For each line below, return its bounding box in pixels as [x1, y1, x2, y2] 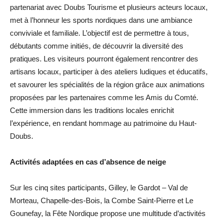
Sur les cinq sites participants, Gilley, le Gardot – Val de [10, 183, 188, 192]
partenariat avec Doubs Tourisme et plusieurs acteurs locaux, [10, 3, 208, 11]
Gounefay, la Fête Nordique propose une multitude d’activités [10, 209, 206, 218]
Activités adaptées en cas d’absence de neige [10, 158, 166, 166]
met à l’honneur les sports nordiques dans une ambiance [10, 16, 192, 24]
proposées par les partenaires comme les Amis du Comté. [10, 93, 198, 102]
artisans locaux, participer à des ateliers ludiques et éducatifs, [10, 67, 208, 76]
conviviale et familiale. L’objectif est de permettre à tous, [10, 29, 189, 37]
